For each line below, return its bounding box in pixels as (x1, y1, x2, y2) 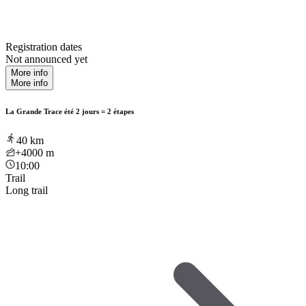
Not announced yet (5, 53, 87, 65)
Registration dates (5, 40, 82, 53)
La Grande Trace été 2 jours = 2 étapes (5, 107, 134, 115)
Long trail (5, 184, 48, 196)
